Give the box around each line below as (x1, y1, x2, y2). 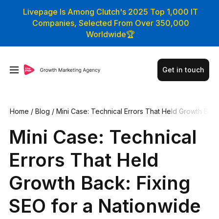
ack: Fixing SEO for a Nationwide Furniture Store (8, 115, 164, 123)
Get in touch (162, 65, 204, 74)
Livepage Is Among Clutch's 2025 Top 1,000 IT (23, 7, 198, 17)
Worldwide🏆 (86, 29, 135, 39)
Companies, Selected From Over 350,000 (32, 18, 189, 28)
